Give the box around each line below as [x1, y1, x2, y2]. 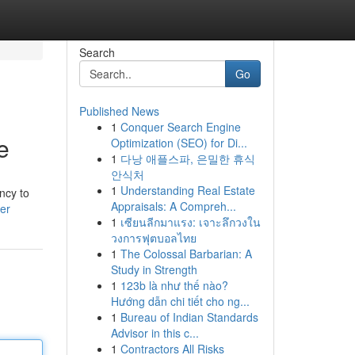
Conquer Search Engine [120, 119, 241, 135]
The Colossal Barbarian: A [120, 246, 252, 261]
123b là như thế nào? [120, 277, 228, 293]
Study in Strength [110, 261, 197, 277]
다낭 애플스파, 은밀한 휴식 [120, 151, 255, 166]
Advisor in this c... [110, 325, 199, 341]
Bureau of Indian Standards [120, 309, 258, 325]
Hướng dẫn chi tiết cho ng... [110, 293, 250, 309]
